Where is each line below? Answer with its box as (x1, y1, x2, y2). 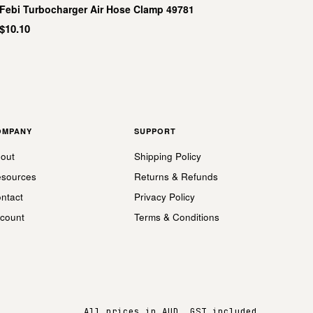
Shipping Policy (134, 150, 201, 163)
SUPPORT (134, 126, 176, 136)
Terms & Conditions (134, 210, 219, 224)
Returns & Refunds (134, 170, 218, 183)
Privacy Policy (134, 190, 195, 203)
